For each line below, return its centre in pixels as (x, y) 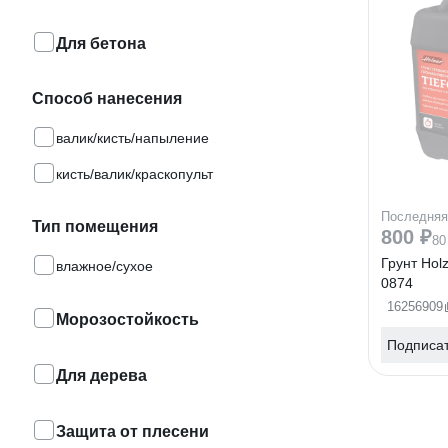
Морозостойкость (127, 319)
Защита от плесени (132, 431)
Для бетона (101, 43)
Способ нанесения (107, 98)
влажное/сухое (104, 266)
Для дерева (101, 375)
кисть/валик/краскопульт (134, 174)
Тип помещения (95, 226)
